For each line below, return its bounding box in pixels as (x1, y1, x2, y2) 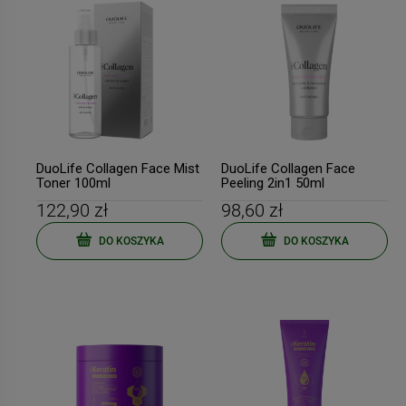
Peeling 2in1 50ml (221, 175, 324, 191)
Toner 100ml (36, 175, 111, 191)
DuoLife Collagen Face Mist (36, 160, 199, 177)
